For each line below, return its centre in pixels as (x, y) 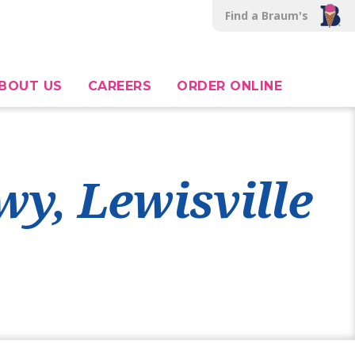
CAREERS (119, 86)
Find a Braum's (267, 15)
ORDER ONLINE (229, 86)
